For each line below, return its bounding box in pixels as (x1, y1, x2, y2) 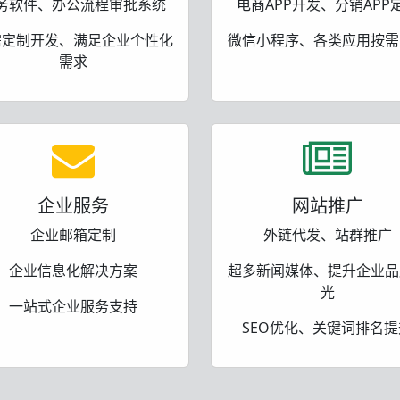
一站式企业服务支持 (8, 296, 137, 316)
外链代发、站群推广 (262, 224, 392, 245)
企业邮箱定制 (29, 224, 116, 245)
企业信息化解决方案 (8, 260, 137, 280)
